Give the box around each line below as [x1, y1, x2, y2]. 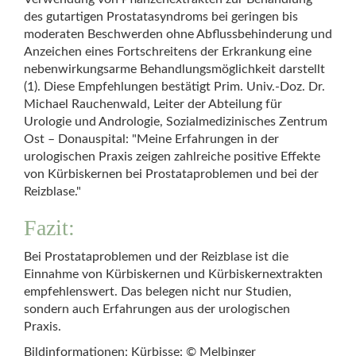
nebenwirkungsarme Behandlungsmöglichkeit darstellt [24, 63, 325, 75]
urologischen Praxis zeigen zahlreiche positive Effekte [24, 150, 320, 163]
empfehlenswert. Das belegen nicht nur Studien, [24, 285, 292, 298]
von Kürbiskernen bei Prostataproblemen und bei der [24, 168, 319, 180]
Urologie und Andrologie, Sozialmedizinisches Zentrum [24, 115, 327, 128]
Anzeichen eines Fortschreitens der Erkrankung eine [24, 45, 311, 58]
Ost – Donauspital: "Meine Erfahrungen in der [24, 133, 279, 145]
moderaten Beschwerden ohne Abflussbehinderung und [24, 28, 332, 41]
